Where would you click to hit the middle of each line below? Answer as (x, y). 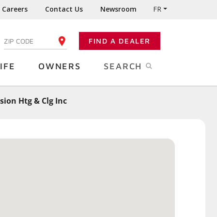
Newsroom (119, 9)
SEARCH (124, 66)
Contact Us (64, 9)
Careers (15, 9)
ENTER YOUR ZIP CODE (37, 41)
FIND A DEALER (120, 41)
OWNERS (59, 66)
